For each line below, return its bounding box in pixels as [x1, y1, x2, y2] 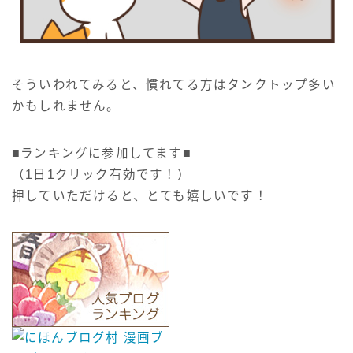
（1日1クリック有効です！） [12, 168, 191, 182]
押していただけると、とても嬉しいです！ [12, 189, 268, 203]
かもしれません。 [12, 99, 121, 113]
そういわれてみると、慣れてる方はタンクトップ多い [12, 78, 336, 92]
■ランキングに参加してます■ [12, 147, 191, 161]
